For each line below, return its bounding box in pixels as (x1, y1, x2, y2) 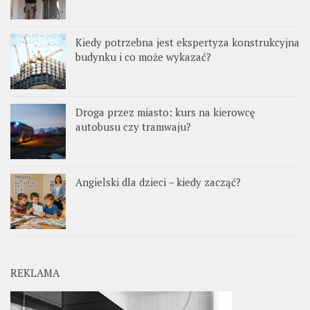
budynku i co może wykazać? (75, 50, 211, 64)
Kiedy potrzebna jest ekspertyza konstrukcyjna (75, 35, 300, 50)
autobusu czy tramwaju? (75, 120, 191, 134)
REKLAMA (10, 266, 60, 280)
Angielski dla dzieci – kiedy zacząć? (75, 175, 241, 190)
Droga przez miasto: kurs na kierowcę (75, 105, 255, 120)
